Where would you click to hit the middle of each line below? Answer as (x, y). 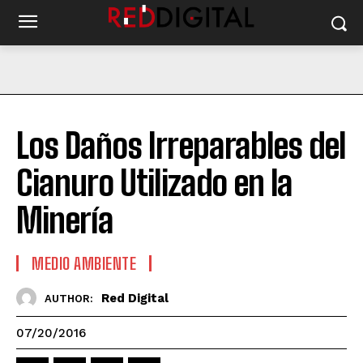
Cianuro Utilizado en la (154, 183)
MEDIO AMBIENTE (84, 263)
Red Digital (135, 298)
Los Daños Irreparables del (181, 146)
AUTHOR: (69, 298)
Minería (65, 220)
